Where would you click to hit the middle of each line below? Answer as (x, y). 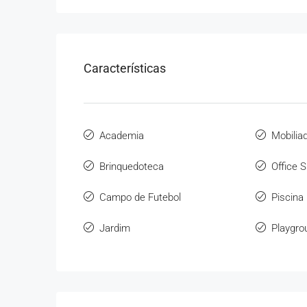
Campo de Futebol (140, 197)
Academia (122, 136)
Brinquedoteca (132, 167)
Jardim (115, 228)
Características (125, 68)
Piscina (287, 197)
